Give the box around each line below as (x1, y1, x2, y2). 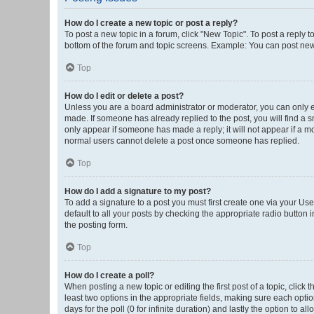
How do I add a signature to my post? (64, 186, 211, 196)
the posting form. (64, 220, 128, 230)
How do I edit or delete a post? (64, 91, 184, 101)
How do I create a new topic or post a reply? (64, 18, 238, 28)
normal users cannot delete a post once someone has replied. (64, 136, 299, 146)
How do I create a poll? (64, 271, 154, 280)
